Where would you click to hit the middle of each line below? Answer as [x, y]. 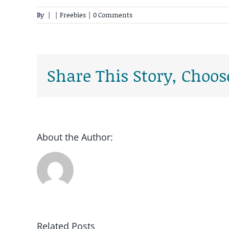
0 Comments [113, 15]
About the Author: [75, 137]
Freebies [73, 15]
